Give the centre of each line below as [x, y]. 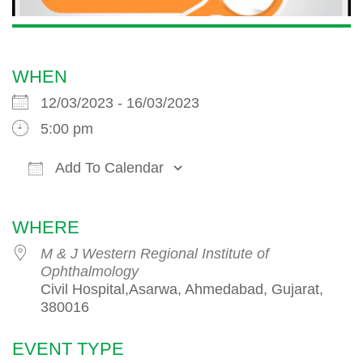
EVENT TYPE [68, 349]
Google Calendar [223, 195]
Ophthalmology [90, 272]
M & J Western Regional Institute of [155, 254]
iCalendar [326, 195]
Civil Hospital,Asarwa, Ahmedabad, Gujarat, [182, 290]
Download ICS [87, 195]
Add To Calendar [107, 168]
